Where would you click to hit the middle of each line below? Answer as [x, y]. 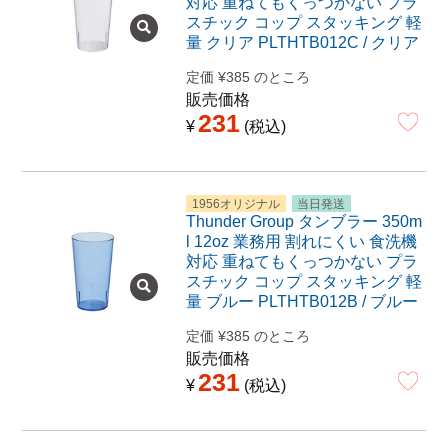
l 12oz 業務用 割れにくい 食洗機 [301, 241]
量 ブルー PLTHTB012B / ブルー [301, 301]
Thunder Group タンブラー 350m [303, 221]
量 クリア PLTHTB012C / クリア [302, 42]
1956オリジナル [235, 203]
